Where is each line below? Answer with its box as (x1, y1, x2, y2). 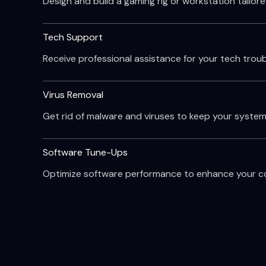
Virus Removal (43, 88, 103, 101)
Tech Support (43, 30, 103, 43)
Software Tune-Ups (43, 145, 128, 159)
